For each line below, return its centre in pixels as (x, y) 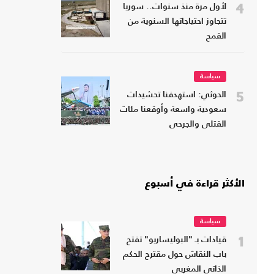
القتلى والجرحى (198, 125)
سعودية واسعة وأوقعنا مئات (173, 110)
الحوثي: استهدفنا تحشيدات (177, 95)
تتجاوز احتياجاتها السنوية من (177, 22)
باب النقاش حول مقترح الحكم (175, 255)
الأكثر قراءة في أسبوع (195, 184)
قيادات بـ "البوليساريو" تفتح (176, 240)
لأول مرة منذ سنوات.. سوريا (175, 7)
